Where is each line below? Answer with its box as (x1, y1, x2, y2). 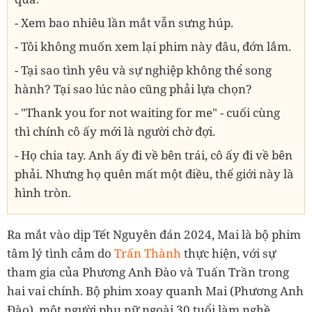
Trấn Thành (114, 244, 181, 261)
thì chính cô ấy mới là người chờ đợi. (15, 123, 215, 139)
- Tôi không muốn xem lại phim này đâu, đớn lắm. (15, 38, 291, 54)
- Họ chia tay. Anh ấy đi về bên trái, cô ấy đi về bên (15, 146, 292, 163)
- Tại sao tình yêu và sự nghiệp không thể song (15, 61, 272, 78)
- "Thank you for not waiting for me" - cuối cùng (15, 104, 280, 120)
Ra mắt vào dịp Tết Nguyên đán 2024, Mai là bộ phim (7, 226, 301, 242)
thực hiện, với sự (181, 244, 276, 261)
